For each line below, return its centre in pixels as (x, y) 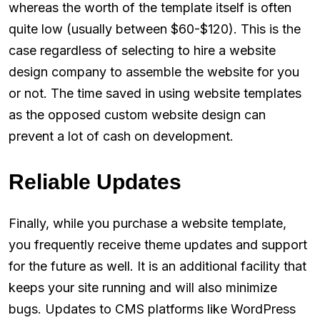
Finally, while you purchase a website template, (147, 224)
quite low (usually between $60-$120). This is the (155, 29)
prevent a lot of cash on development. (121, 136)
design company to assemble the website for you (154, 72)
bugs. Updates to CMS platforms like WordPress (152, 309)
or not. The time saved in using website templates (155, 94)
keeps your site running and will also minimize (143, 288)
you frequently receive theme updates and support (158, 245)
